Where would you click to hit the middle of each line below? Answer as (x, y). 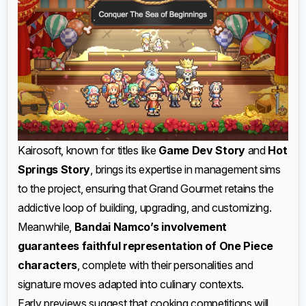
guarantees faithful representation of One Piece (145, 246)
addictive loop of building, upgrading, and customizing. (145, 207)
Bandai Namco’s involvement (150, 226)
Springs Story (54, 169)
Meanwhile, (46, 226)
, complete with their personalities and (165, 265)
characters (47, 265)
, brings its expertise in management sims (185, 169)
